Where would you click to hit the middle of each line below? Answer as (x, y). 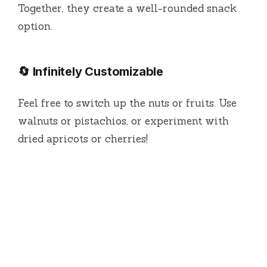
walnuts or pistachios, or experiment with (123, 121)
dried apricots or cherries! (83, 139)
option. (35, 26)
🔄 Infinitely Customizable (91, 71)
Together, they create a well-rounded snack (127, 8)
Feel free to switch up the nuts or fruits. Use (127, 103)
